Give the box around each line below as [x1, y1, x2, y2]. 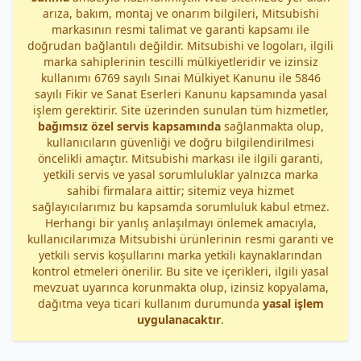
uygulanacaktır [137, 312, 221, 327]
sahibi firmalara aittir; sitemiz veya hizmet [67, 183, 294, 198]
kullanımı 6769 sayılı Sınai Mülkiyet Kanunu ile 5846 [40, 70, 321, 85]
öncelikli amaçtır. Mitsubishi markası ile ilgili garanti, [38, 151, 323, 166]
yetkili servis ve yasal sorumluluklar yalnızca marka [43, 167, 318, 182]
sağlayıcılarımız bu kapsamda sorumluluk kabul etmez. [31, 199, 330, 214]
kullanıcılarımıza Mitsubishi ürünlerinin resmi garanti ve [27, 231, 334, 247]
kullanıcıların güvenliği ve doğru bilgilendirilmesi [47, 135, 314, 150]
